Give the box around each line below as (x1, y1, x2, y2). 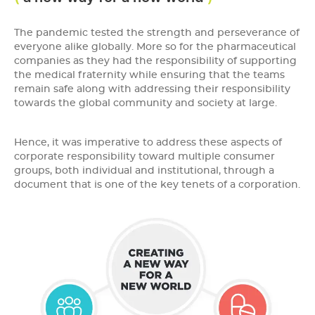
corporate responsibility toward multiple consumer (14, 152, 275, 162)
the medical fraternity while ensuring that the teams (14, 70, 285, 81)
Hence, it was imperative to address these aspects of (14, 138, 282, 148)
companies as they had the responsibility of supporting (14, 56, 297, 67)
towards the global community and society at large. (14, 98, 277, 109)
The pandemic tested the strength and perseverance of (14, 28, 300, 39)
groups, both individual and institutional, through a (14, 166, 274, 176)
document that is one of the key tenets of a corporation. (14, 180, 300, 191)
